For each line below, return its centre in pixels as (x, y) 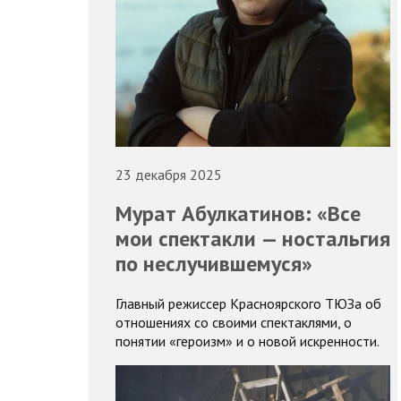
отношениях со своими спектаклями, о (233, 323)
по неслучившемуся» (213, 264)
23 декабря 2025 (168, 174)
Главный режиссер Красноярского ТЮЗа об (248, 304)
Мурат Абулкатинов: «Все (238, 214)
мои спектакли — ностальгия (252, 239)
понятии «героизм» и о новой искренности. (247, 341)
